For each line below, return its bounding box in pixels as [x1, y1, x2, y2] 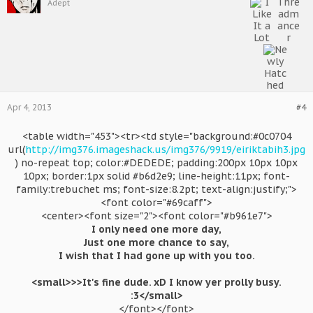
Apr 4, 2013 [7, 102, 52, 112]
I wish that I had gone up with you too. [58, 249, 255, 262]
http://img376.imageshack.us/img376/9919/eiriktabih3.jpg [25, 143, 305, 156]
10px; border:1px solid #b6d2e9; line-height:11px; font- [23, 170, 290, 182]
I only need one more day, [92, 223, 221, 235]
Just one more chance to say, [84, 236, 229, 249]
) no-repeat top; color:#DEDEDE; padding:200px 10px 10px [15, 156, 298, 169]
